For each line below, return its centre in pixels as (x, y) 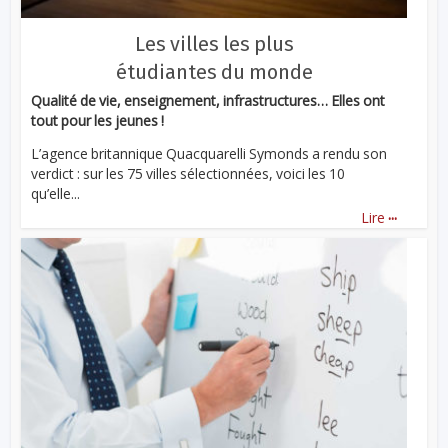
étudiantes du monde (214, 72)
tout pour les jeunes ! (98, 121)
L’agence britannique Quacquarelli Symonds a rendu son (209, 154)
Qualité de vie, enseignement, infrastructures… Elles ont (208, 101)
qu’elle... (56, 194)
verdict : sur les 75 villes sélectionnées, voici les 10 (188, 174)
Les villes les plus (214, 44)
